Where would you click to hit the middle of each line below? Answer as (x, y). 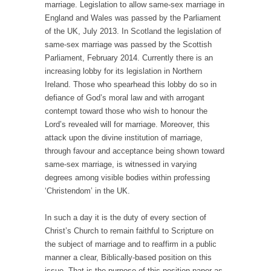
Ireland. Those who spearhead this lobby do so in (131, 85)
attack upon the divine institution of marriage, (124, 138)
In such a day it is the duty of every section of (126, 218)
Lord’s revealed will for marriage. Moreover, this (127, 125)
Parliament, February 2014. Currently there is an (129, 58)
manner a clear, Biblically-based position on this (128, 258)
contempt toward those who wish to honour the (126, 111)
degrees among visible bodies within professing (127, 178)
